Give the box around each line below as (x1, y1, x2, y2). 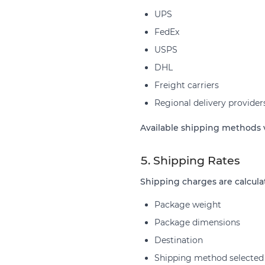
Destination (154, 234, 203, 245)
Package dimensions (154, 216, 240, 228)
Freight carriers (154, 79, 219, 91)
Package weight (154, 199, 221, 210)
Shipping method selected (154, 252, 264, 263)
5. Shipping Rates (140, 153, 240, 167)
